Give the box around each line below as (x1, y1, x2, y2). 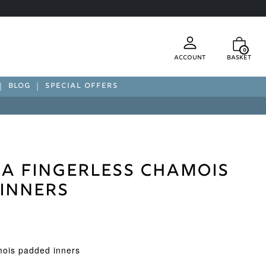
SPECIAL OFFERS (45, 81, 118, 91)
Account (174, 53, 206, 62)
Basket (227, 53, 252, 62)
